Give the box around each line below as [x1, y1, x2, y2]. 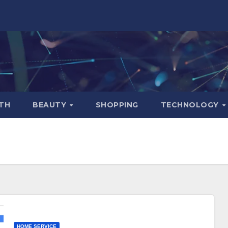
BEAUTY [33, 100, 69, 109]
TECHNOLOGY [160, 100, 221, 109]
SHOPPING [95, 100, 138, 109]
